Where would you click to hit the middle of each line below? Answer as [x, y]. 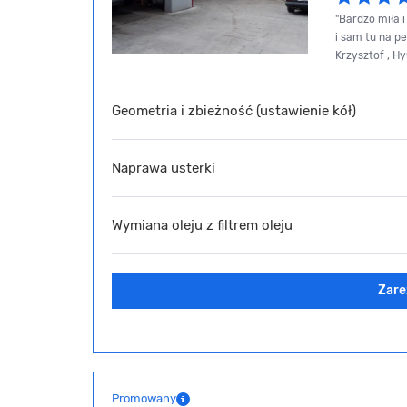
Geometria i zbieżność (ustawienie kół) [234, 110]
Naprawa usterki [164, 168]
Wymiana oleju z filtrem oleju [202, 225]
